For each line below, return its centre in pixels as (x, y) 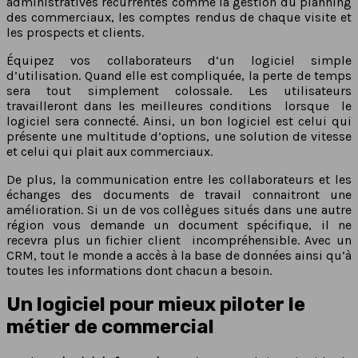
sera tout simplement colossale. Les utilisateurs (179, 90)
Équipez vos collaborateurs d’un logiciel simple (179, 60)
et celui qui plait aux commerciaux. (111, 151)
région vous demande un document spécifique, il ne (179, 225)
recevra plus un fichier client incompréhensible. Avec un (179, 240)
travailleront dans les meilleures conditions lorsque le (179, 105)
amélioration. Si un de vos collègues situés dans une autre (179, 209)
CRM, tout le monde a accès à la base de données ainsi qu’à (179, 255)
